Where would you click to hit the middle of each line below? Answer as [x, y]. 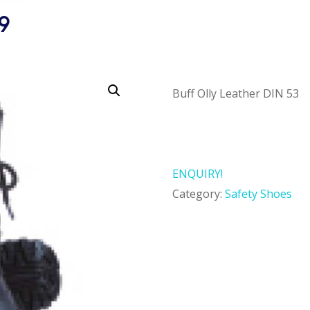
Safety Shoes [258, 194]
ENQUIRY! [197, 174]
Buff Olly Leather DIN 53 [235, 93]
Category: [198, 194]
